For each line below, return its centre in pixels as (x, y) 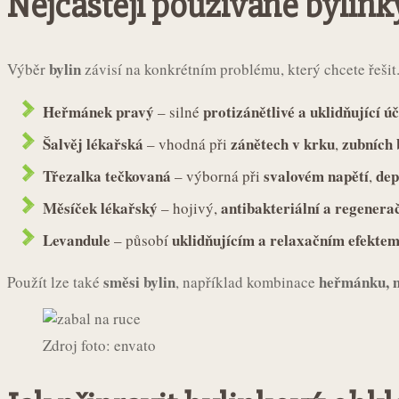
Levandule (77, 240)
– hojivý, (189, 208)
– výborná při (217, 175)
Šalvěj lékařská (93, 143)
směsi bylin (139, 281)
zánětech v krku (283, 143)
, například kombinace (247, 281)
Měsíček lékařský (100, 208)
